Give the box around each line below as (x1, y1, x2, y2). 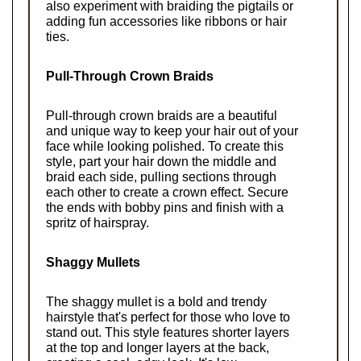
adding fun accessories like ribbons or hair (46, 14, 287, 28)
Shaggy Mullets (46, 255, 140, 269)
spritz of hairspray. (46, 215, 149, 230)
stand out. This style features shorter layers (46, 325, 289, 339)
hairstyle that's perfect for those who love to (46, 309, 290, 324)
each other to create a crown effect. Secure (46, 185, 288, 199)
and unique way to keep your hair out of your (46, 123, 298, 138)
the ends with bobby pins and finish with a (46, 200, 284, 214)
